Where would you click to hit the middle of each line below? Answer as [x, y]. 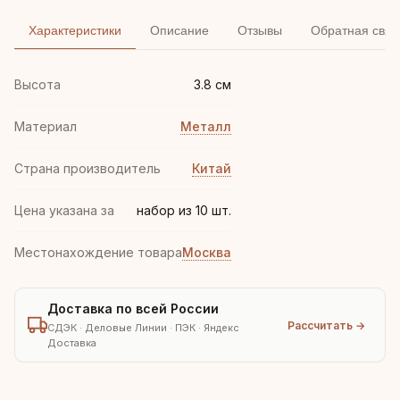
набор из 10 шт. [184, 210]
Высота [37, 84]
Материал [46, 126]
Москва [207, 252]
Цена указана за [64, 210]
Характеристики [75, 30]
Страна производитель [87, 168]
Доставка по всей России [133, 308]
